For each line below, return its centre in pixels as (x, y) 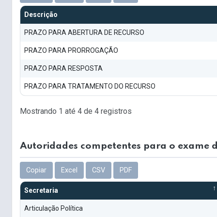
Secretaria (41, 190)
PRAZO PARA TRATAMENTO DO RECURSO (90, 86)
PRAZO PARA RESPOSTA (63, 69)
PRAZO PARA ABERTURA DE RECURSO (84, 33)
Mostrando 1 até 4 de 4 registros (76, 111)
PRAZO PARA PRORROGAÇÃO (71, 51)
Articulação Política (54, 208)
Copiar (36, 170)
